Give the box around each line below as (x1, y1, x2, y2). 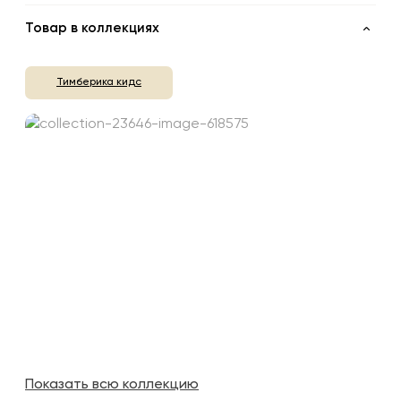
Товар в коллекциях (25, 21, 159, 36)
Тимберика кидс (56, 77, 141, 89)
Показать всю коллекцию (25, 378, 199, 393)
